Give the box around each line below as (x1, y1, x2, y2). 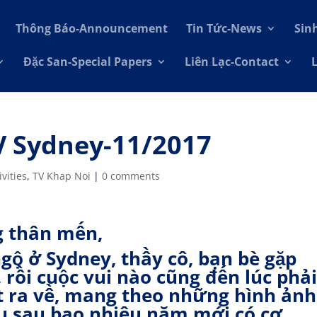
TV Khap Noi (33, 169, 91, 183)
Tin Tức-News (186, 21, 263, 36)
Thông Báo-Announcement (16, 21, 168, 36)
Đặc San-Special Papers (23, 54, 153, 69)
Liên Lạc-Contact (185, 54, 279, 69)
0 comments (102, 169, 161, 183)
